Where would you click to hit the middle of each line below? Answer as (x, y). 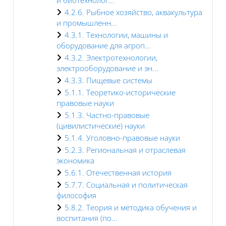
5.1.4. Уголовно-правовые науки (122, 137)
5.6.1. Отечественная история (118, 172)
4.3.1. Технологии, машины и (116, 35)
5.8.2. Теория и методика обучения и (131, 207)
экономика (75, 160)
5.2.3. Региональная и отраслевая (125, 150)
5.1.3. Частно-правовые (107, 115)
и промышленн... (87, 22)
